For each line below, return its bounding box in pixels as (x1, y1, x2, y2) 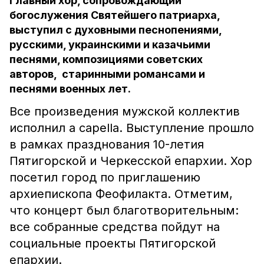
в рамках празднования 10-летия (9, 137, 204, 151)
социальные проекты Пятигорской (9, 236, 216, 250)
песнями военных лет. (9, 82, 131, 95)
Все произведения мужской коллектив (9, 104, 240, 118)
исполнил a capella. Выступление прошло (9, 121, 254, 135)
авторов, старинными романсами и (9, 68, 205, 80)
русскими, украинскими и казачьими (9, 38, 210, 51)
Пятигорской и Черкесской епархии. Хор (9, 154, 252, 168)
